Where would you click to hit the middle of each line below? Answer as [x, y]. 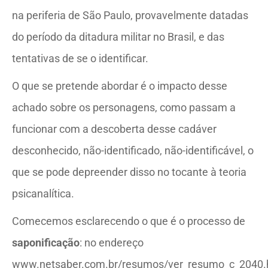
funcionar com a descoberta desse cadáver [114, 129]
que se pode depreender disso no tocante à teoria [129, 172]
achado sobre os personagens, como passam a [124, 107]
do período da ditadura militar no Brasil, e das [118, 37]
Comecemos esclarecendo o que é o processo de [129, 221]
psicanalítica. [43, 194]
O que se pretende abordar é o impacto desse [120, 86]
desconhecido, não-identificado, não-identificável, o [133, 150]
